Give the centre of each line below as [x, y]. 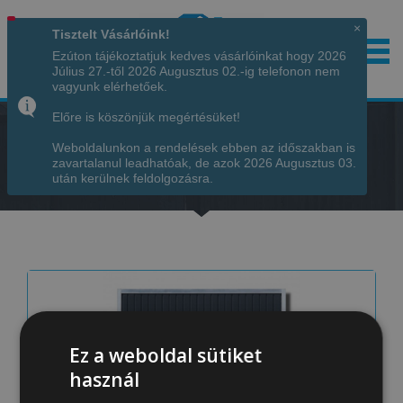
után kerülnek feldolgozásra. [133, 178]
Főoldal [92, 170]
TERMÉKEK [175, 170]
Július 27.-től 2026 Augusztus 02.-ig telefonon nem [196, 71]
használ [105, 379]
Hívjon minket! [149, 79]
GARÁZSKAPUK [285, 170]
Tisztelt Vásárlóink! [111, 34]
